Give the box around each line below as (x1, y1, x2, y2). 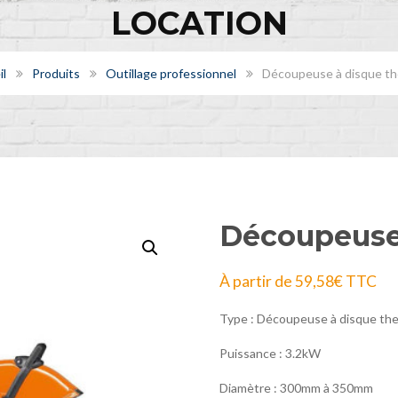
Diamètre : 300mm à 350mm (219, 379, 373, 395)
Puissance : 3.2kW (219, 345, 321, 361)
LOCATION (110, 3, 288, 43)
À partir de (219, 271, 295, 291)
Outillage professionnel (105, 65, 236, 81)
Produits (31, 65, 80, 81)
